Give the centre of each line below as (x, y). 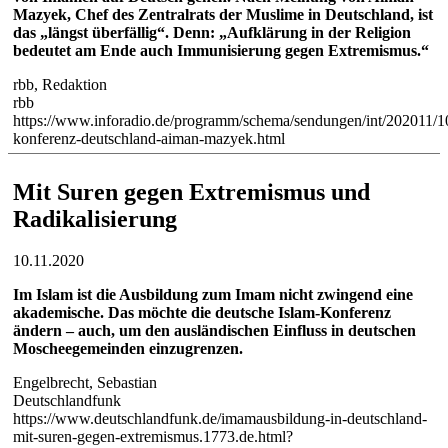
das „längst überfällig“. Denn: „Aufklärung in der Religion (212, 32)
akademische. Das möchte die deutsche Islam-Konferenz (202, 313)
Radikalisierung (95, 218)
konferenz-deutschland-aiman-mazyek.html (149, 138)
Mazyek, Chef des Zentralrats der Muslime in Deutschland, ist (223, 14)
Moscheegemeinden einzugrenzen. (128, 349)
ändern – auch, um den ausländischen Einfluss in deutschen (214, 331)
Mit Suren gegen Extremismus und (191, 191)
